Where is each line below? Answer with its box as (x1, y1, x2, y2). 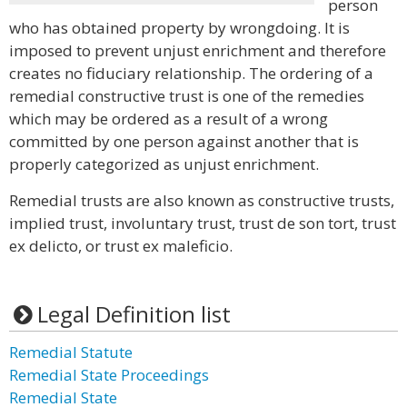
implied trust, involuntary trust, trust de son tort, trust (9, 213, 396, 233)
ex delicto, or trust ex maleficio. (9, 235, 233, 256)
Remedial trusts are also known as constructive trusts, (9, 190, 394, 211)
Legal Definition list (36, 299, 231, 329)
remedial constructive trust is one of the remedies (9, 85, 364, 106)
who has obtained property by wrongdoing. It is (9, 17, 350, 38)
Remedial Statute (9, 342, 133, 362)
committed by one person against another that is (9, 131, 359, 152)
